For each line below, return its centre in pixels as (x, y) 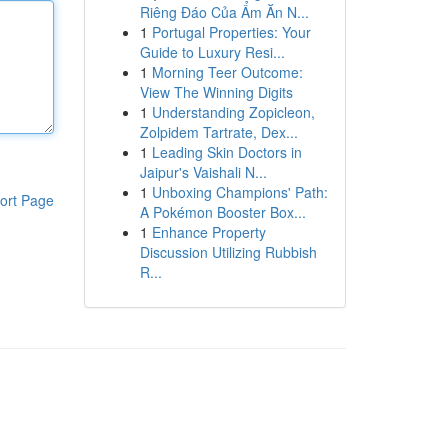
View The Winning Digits (216, 92)
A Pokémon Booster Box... (222, 212)
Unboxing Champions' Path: (239, 192)
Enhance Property (208, 232)
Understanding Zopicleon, (233, 112)
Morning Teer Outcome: (227, 72)
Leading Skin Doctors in (226, 152)
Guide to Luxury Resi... (212, 52)
